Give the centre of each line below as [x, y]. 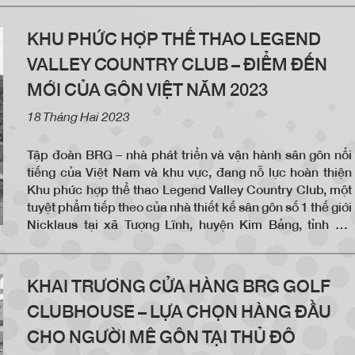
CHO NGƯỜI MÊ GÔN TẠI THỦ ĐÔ [161, 338]
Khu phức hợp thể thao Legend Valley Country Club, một [189, 190]
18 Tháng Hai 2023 [78, 117]
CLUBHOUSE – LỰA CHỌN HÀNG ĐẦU [179, 312]
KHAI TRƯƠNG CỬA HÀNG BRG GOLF [179, 287]
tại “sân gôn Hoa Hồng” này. [105, 12]
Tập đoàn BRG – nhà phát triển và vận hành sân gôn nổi [189, 155]
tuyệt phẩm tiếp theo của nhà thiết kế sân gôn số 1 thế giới [189, 207]
